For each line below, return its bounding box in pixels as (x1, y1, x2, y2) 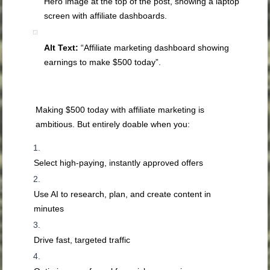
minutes (34, 204, 64, 214)
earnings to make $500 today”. (44, 57, 162, 67)
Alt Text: (44, 43, 79, 53)
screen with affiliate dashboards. (44, 11, 168, 21)
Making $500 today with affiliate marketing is (36, 105, 205, 115)
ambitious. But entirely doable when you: (36, 119, 190, 130)
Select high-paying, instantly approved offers (34, 158, 204, 168)
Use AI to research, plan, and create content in (34, 189, 212, 199)
